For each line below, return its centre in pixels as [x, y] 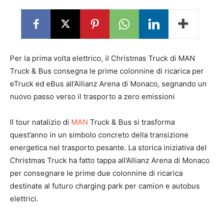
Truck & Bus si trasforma [131, 122]
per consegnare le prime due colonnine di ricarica [96, 173]
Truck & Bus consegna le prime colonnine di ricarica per [107, 71]
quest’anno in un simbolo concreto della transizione [99, 135]
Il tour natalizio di [41, 122]
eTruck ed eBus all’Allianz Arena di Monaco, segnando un [108, 84]
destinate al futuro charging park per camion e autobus [105, 186]
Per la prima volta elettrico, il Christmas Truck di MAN [102, 58]
